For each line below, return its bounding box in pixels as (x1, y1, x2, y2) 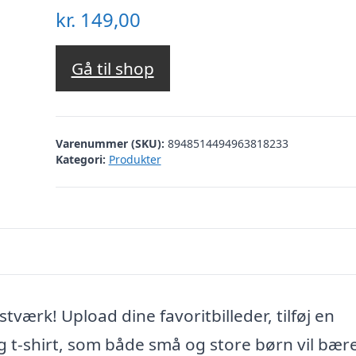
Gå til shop (71, 57, 154, 80)
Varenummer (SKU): (55, 135, 168, 151)
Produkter (108, 151, 161, 167)
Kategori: (55, 151, 106, 167)
